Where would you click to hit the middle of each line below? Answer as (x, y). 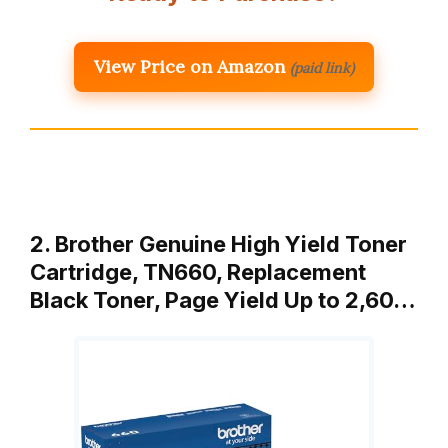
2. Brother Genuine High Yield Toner (218, 244)
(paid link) (322, 68)
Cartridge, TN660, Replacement (198, 272)
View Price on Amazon (189, 67)
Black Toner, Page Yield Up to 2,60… (223, 300)
